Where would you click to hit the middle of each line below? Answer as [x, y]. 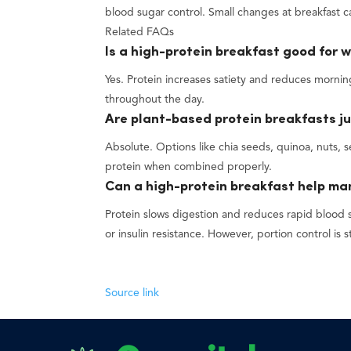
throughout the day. [155, 100]
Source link [132, 293]
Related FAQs [140, 33]
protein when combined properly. [189, 167]
